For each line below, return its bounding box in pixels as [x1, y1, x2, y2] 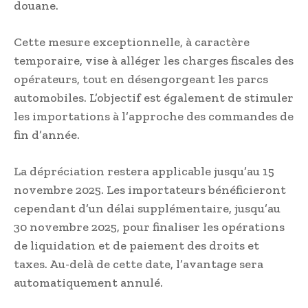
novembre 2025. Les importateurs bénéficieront [14, 182, 286, 198]
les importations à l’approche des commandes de [14, 109, 294, 124]
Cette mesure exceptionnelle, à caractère [14, 34, 250, 50]
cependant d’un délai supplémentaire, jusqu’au [14, 201, 280, 217]
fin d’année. [14, 127, 80, 143]
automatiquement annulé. [14, 275, 163, 291]
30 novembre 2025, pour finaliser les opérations [14, 219, 285, 235]
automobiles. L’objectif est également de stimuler [14, 90, 294, 106]
